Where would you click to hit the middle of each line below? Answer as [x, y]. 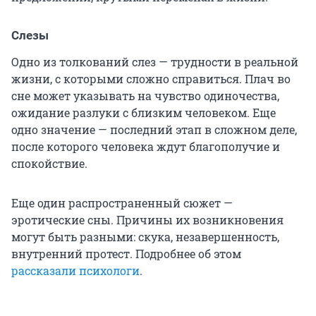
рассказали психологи [75, 271]
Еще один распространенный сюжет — [122, 203]
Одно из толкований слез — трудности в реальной [155, 62]
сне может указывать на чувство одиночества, [145, 96]
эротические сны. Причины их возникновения [147, 220]
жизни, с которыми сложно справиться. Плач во [151, 79]
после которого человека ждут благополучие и [146, 147]
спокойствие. [49, 164]
